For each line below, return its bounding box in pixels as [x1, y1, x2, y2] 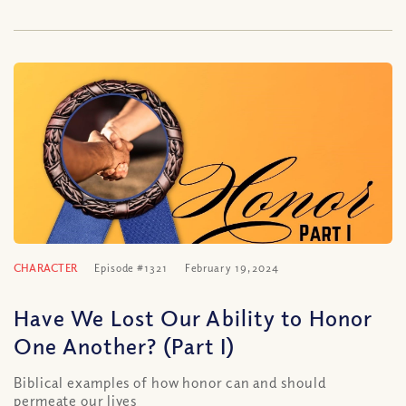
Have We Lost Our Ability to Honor [14, 304, 373, 331]
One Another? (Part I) [14, 332, 236, 359]
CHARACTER [14, 261, 78, 275]
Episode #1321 [94, 261, 168, 275]
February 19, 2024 [184, 261, 279, 275]
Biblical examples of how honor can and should [14, 373, 326, 391]
